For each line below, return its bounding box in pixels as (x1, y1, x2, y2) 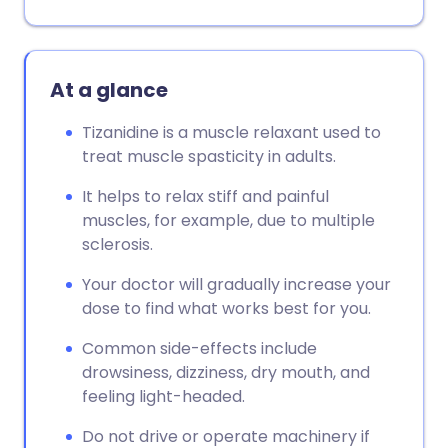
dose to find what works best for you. (82, 297, 371, 320)
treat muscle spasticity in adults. (82, 145, 336, 168)
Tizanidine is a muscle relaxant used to (82, 121, 381, 144)
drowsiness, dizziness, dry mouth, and (82, 361, 370, 384)
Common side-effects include (82, 337, 317, 360)
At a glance (50, 76, 168, 104)
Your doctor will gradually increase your (82, 273, 391, 296)
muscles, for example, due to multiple (82, 209, 375, 232)
